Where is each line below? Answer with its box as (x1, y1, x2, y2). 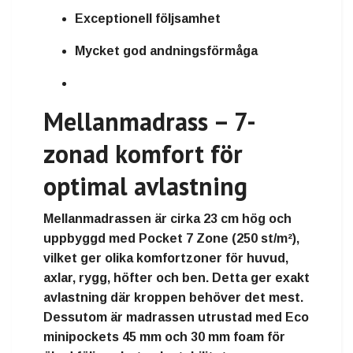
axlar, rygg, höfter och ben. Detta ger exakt (43, 271, 310, 285)
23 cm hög (203, 212, 266, 226)
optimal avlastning (43, 169, 247, 203)
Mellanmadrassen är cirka (43, 212, 203, 226)
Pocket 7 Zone (139, 232, 229, 246)
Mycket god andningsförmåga (75, 44, 258, 58)
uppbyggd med (43, 232, 139, 246)
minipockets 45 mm (43, 330, 162, 344)
